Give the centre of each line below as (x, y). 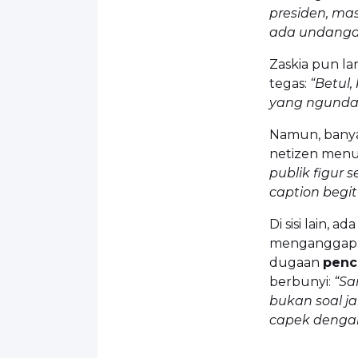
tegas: (290, 83)
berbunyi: (302, 281)
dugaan (296, 262)
